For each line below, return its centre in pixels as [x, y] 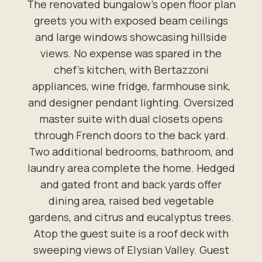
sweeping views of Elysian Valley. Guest [131, 250]
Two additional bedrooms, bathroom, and [131, 151]
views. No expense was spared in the [131, 53]
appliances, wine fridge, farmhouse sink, [131, 86]
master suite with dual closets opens [131, 119]
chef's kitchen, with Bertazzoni [131, 70]
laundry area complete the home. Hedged [131, 168]
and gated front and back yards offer [131, 184]
